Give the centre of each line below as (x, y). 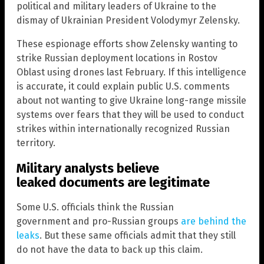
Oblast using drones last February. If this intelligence (131, 72)
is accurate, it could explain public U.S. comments (123, 87)
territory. (36, 143)
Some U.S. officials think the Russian (95, 207)
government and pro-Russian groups (99, 221)
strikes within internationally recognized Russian (123, 129)
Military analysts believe (88, 168)
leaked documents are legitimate (113, 182)
